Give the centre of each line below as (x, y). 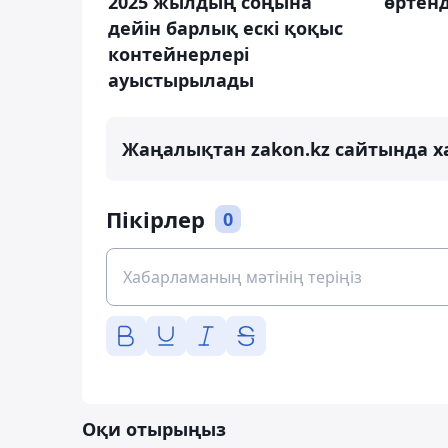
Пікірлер (155, 218)
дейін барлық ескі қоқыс (225, 27)
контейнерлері (178, 53)
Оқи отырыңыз (154, 428)
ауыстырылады (181, 79)
